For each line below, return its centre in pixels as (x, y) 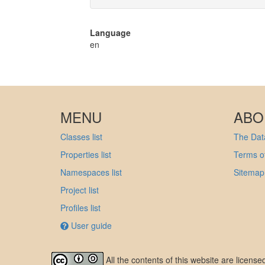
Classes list (81, 137)
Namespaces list (91, 172)
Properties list (86, 154)
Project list (80, 190)
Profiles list (80, 208)
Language (110, 33)
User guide (90, 225)
